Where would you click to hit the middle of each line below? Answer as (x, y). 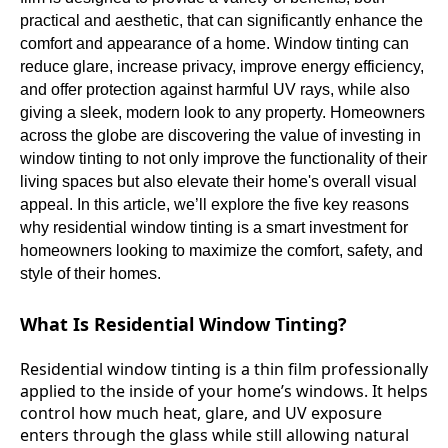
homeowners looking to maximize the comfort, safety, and (221, 251)
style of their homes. (90, 274)
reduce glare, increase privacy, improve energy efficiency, (222, 67)
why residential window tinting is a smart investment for (214, 228)
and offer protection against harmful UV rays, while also (215, 90)
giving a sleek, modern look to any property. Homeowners (222, 113)
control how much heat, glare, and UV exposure (201, 413)
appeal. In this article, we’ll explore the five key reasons (214, 205)
